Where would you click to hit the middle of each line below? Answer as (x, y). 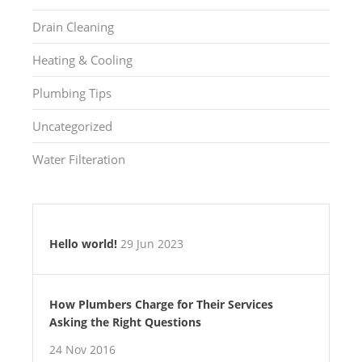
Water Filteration (79, 160)
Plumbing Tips (72, 93)
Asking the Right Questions (125, 322)
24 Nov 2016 (82, 350)
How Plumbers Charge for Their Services (161, 305)
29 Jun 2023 (152, 244)
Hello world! (83, 244)
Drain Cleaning (73, 27)
